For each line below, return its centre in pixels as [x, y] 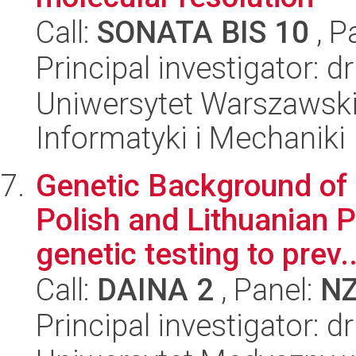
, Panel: [267, 290]
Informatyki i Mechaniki [191, 138]
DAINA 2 [155, 290]
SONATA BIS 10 [203, 32]
